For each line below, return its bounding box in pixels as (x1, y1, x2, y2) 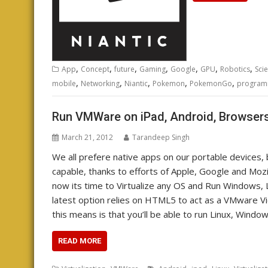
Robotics (220, 64, 250, 74)
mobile (52, 78, 76, 89)
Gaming (139, 64, 166, 74)
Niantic (124, 78, 148, 89)
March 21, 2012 (62, 132, 113, 142)
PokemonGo (190, 78, 232, 89)
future (114, 64, 135, 74)
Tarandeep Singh (132, 132, 190, 142)
